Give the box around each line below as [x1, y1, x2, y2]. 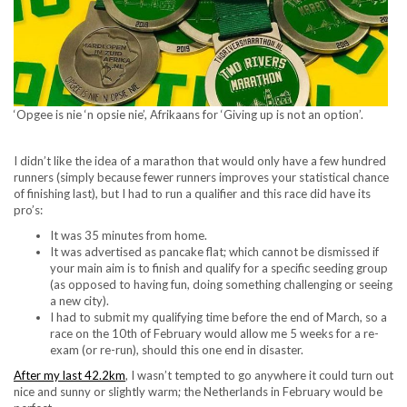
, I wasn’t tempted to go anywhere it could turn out [125, 368, 393, 383]
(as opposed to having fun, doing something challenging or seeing [50, 277, 392, 293]
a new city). [50, 293, 109, 309]
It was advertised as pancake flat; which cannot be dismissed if [50, 244, 379, 260]
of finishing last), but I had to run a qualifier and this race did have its [14, 186, 371, 202]
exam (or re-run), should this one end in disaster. [50, 342, 303, 358]
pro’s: [14, 203, 43, 218]
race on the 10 [50, 326, 126, 342]
